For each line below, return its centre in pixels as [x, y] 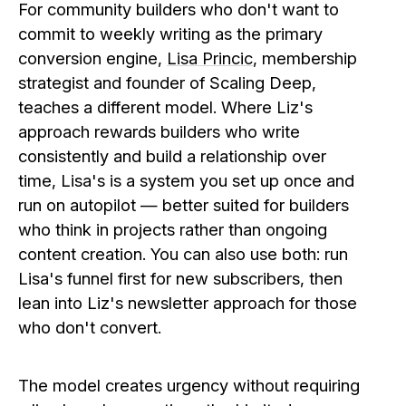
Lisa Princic [210, 58]
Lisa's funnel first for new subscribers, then [180, 279]
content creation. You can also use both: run [183, 254]
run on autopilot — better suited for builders [184, 205]
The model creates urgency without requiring [189, 386]
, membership [305, 58]
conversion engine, [92, 58]
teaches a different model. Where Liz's [165, 107]
